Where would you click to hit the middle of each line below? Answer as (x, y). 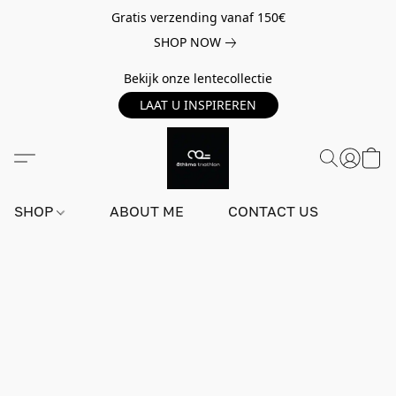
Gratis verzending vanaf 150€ (198, 17)
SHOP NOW (187, 42)
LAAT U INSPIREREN (198, 105)
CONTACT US (274, 211)
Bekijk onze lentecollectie (198, 78)
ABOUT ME (147, 211)
